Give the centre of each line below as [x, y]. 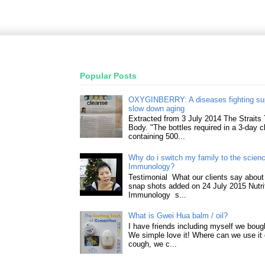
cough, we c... [153, 244]
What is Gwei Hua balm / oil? [178, 216]
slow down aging [157, 108]
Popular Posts [108, 76]
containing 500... [157, 137]
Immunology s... [158, 195]
